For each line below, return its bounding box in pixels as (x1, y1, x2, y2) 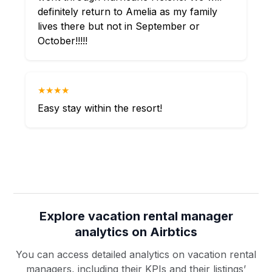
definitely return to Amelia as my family (38, 5, 218, 18)
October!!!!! (38, 35, 88, 47)
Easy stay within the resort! (38, 102, 163, 114)
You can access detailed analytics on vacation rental (16, 248, 256, 260)
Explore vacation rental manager (39, 209, 233, 223)
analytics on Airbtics (75, 225, 197, 239)
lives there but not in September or (38, 20, 200, 32)
